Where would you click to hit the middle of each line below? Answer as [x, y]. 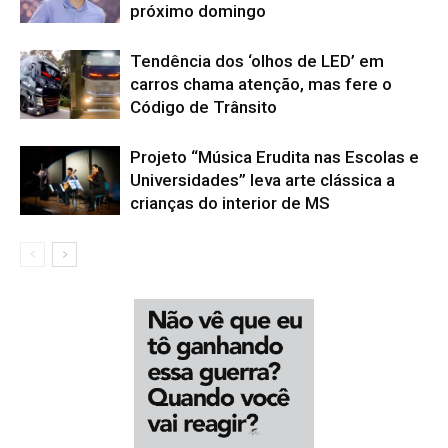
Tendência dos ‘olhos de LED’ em [257, 61]
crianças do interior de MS [230, 203]
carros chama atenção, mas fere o [261, 84]
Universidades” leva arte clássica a [262, 180]
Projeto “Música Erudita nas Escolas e [274, 157]
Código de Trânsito [203, 107]
